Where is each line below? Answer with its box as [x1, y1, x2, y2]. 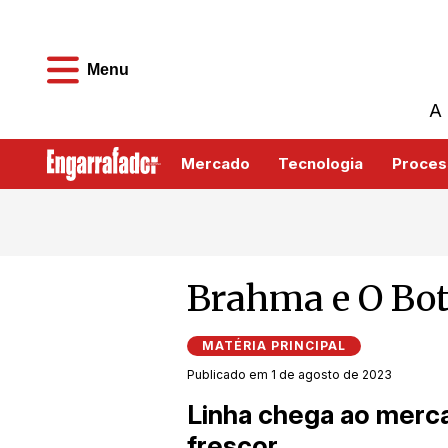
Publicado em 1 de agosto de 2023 [187, 367, 392, 383]
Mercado [180, 154, 250, 174]
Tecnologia [278, 154, 364, 174]
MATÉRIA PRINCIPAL [202, 338, 346, 354]
